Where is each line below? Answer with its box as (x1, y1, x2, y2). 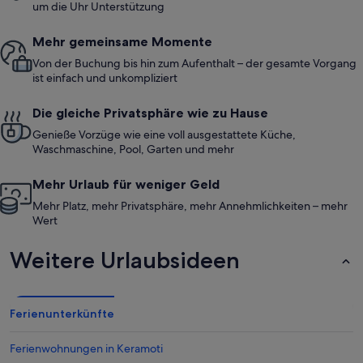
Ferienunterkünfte (10, 306, 114, 322)
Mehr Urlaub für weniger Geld (32, 176, 220, 193)
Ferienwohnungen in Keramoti (10, 341, 163, 357)
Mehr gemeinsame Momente (32, 33, 212, 50)
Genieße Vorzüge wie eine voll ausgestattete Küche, (32, 127, 296, 143)
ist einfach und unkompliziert (32, 70, 177, 86)
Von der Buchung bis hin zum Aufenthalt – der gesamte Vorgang (32, 56, 357, 71)
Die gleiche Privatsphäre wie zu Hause (32, 105, 268, 122)
